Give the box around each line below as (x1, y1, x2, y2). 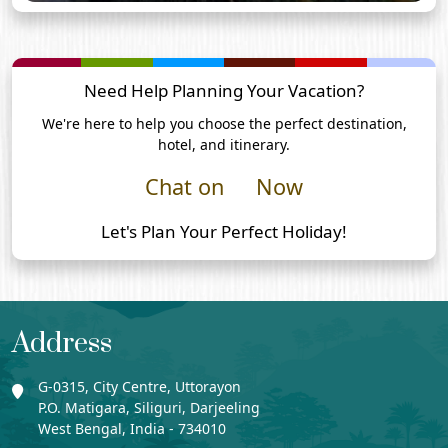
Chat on (145, 172, 225, 201)
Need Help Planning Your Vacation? (84, 79, 364, 102)
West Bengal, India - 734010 (38, 419, 226, 438)
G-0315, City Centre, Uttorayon (38, 377, 241, 396)
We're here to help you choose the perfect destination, (41, 114, 407, 133)
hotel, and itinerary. (158, 135, 290, 154)
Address (12, 326, 112, 361)
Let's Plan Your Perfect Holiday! (101, 220, 347, 243)
